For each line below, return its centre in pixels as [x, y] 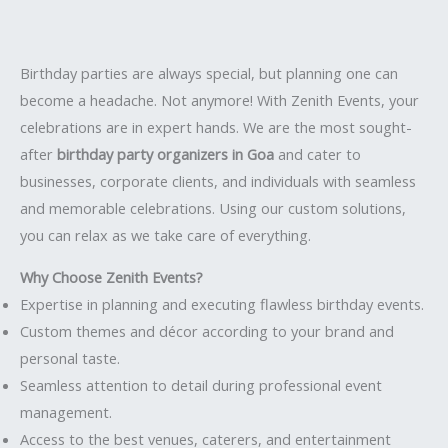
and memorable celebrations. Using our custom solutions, [213, 207]
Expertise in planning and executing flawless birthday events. [222, 303]
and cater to [317, 153]
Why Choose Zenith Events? [111, 276]
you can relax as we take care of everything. [165, 234]
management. [66, 411]
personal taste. [70, 357]
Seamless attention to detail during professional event [201, 384]
